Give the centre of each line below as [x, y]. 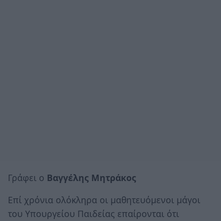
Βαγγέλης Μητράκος [92, 177]
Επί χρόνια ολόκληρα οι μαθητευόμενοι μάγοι [104, 200]
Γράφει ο [27, 177]
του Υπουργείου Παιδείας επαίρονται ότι [93, 214]
